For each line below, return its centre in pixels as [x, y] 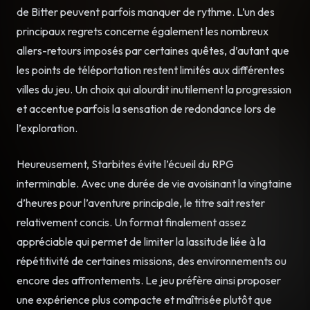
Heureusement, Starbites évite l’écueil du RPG [125, 164]
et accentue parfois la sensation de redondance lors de [146, 109]
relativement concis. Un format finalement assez [131, 222]
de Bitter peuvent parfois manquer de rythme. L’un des [146, 12]
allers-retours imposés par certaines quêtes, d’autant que [153, 51]
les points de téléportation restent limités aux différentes [151, 70]
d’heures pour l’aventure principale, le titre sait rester [141, 203]
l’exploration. [47, 128]
